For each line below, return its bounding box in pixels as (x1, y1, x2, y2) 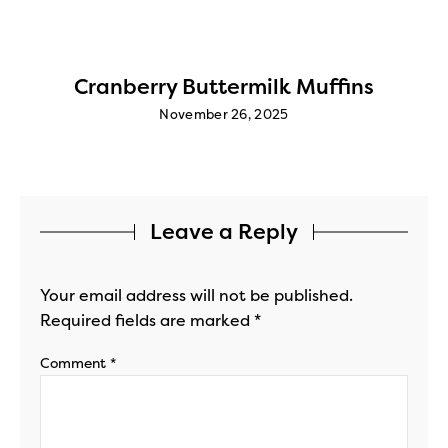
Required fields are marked (40, 310, 254, 330)
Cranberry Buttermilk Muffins (74, 74, 374, 99)
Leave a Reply (150, 219, 298, 244)
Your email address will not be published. (40, 285, 353, 305)
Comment (40, 354, 110, 372)
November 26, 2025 (159, 106, 289, 122)
